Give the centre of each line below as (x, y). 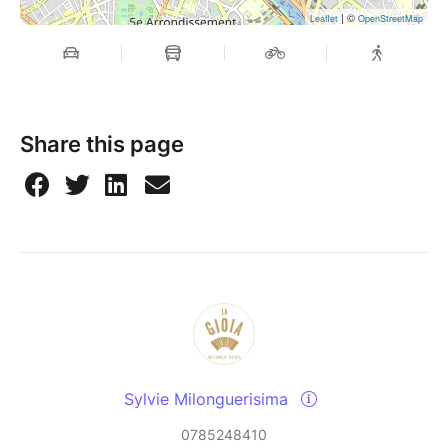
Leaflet (324, 19)
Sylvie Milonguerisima (208, 399)
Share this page (102, 144)
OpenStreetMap (390, 19)
